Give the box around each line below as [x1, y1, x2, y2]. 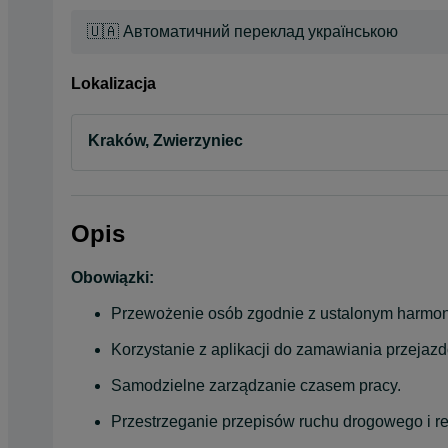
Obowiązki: [71, 268, 154, 286]
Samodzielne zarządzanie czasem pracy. [111, 376, 401, 394]
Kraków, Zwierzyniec [88, 132, 243, 150]
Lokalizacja [71, 74, 156, 92]
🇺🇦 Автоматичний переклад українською [87, 22, 398, 40]
